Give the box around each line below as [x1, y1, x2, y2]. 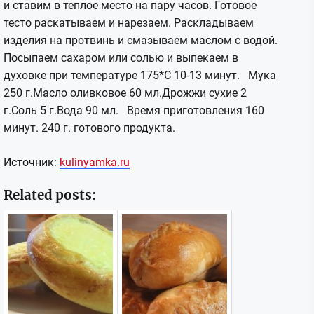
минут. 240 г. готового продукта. [4, 121, 175, 135]
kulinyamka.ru [60, 156, 130, 169]
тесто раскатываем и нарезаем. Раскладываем [4, 16, 254, 29]
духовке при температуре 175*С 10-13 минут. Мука [4, 69, 276, 82]
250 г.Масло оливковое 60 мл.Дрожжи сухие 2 [4, 86, 247, 100]
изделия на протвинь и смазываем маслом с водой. [4, 34, 278, 47]
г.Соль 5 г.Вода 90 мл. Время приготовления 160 [4, 104, 264, 117]
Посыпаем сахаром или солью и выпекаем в [4, 51, 238, 64]
